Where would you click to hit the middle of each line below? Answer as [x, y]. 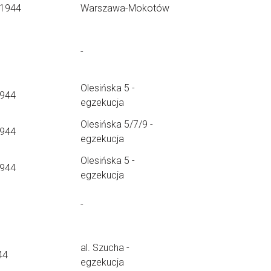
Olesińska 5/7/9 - [117, 124]
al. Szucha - [105, 248]
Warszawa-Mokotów [125, 8]
